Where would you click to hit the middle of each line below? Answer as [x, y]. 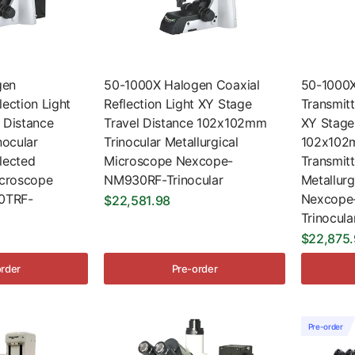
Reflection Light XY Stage [178, 104]
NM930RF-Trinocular [164, 180]
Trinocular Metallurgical [171, 142]
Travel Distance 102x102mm [185, 123]
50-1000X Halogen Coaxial [182, 85]
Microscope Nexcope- [169, 161]
